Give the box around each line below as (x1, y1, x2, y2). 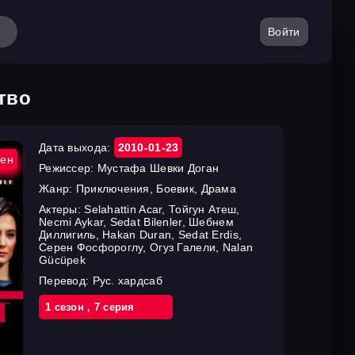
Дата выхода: (39, 141, 114, 154)
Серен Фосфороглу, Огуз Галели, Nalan (39, 241, 254, 254)
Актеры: (39, 203, 85, 216)
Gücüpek (39, 254, 86, 266)
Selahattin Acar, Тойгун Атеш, (84, 203, 240, 216)
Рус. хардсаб (92, 274, 162, 287)
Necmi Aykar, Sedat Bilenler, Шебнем (39, 216, 234, 228)
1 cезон (45, 301, 88, 313)
